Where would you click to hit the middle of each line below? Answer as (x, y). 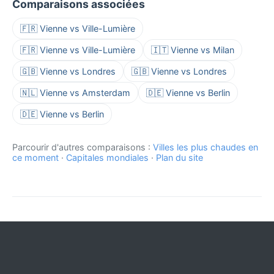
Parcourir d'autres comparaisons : (83, 147)
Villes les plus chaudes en (206, 147)
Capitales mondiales (107, 158)
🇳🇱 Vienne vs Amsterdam (75, 93)
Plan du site (180, 158)
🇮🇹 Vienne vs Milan (193, 50)
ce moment (35, 158)
